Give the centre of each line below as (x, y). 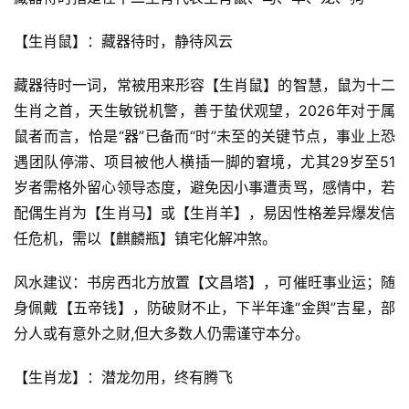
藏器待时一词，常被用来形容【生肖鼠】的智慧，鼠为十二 (204, 85)
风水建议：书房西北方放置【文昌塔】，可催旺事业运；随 (204, 282)
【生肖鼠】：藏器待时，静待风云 (123, 41)
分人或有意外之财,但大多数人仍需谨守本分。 (162, 333)
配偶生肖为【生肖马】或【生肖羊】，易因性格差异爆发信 (204, 213)
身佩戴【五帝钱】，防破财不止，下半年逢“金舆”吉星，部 (204, 308)
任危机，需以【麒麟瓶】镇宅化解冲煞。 (145, 238)
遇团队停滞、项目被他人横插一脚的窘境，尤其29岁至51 (204, 162)
